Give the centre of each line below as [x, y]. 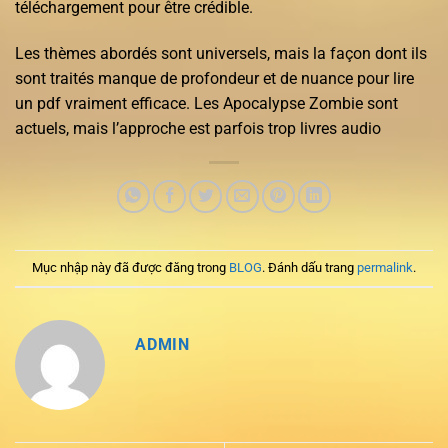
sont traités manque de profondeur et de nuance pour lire [214, 78]
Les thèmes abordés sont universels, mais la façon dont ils [221, 53]
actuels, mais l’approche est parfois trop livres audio [198, 128]
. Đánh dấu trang [309, 267]
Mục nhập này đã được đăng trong [130, 267]
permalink [385, 267]
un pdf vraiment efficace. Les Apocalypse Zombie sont [206, 103]
